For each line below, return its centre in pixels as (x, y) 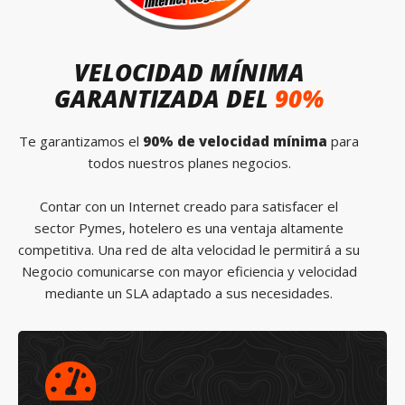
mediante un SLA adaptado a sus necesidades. (189, 292)
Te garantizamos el (81, 141)
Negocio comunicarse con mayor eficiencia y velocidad (189, 271)
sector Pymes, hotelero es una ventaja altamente (189, 227)
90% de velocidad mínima (235, 141)
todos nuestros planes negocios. (189, 162)
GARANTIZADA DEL (165, 98)
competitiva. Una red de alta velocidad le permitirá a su (189, 249)
